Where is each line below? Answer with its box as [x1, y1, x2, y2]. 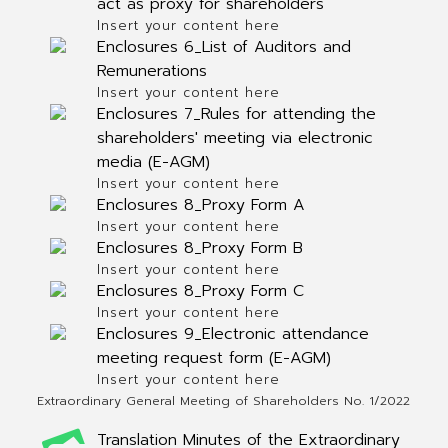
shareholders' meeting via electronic [96, 126, 373, 150]
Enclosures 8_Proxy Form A [96, 193, 305, 217]
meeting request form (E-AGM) [96, 346, 331, 370]
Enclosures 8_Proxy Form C [96, 279, 304, 303]
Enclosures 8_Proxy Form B [96, 236, 303, 260]
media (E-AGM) [96, 150, 210, 174]
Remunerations [96, 59, 207, 83]
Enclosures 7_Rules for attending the [96, 102, 376, 126]
